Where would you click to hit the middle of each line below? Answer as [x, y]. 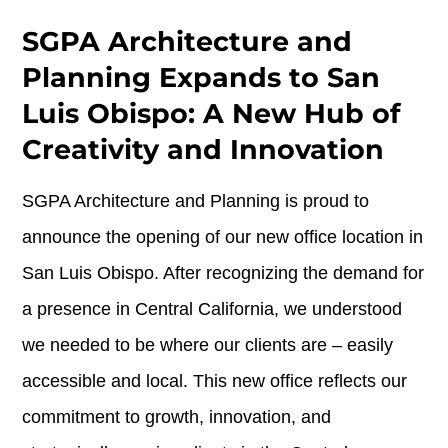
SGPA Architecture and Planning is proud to [196, 200]
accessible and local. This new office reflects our [215, 380]
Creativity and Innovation [203, 149]
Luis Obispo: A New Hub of [211, 113]
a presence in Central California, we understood [212, 308]
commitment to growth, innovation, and [177, 416]
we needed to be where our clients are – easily [208, 344]
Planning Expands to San [201, 77]
